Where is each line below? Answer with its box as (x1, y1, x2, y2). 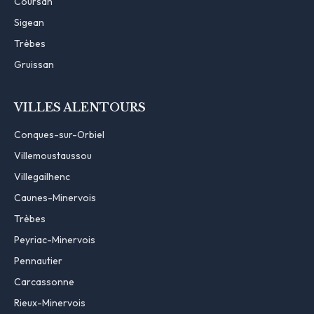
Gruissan (14, 57, 54, 71)
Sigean (14, 15, 44, 29)
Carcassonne (14, 275, 74, 288)
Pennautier (14, 254, 62, 267)
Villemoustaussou (14, 149, 92, 162)
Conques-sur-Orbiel (14, 128, 104, 141)
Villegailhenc (14, 170, 70, 183)
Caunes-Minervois (14, 191, 96, 204)
